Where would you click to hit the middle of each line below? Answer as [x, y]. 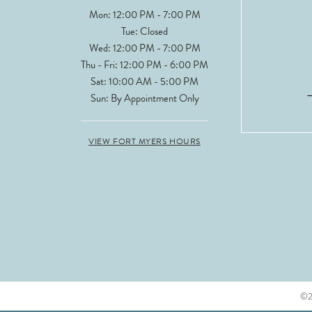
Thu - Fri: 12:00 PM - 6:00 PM [145, 65]
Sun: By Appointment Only [145, 99]
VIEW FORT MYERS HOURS [145, 142]
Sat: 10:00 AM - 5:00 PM [145, 82]
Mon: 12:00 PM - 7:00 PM [145, 15]
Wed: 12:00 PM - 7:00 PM [145, 48]
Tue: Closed [145, 32]
